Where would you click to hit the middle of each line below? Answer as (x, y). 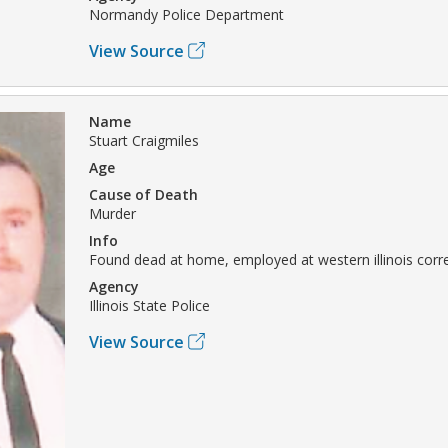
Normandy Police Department (186, 14)
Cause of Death (143, 194)
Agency (114, 286)
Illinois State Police (149, 305)
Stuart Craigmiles (144, 140)
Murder (112, 213)
